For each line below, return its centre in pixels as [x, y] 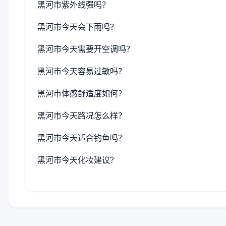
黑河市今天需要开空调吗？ [86, 49]
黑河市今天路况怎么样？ [82, 116]
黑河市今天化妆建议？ [78, 160]
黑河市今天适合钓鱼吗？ [82, 138]
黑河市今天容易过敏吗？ [82, 71]
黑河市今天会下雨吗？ [78, 27]
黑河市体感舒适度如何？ [82, 93]
